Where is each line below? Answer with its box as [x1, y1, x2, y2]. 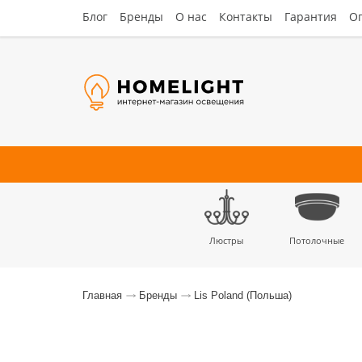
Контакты [219, 9, 272, 24]
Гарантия [284, 9, 337, 24]
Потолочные [289, 234, 344, 246]
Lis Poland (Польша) [194, 289, 292, 301]
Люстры [209, 234, 243, 246]
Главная [82, 289, 122, 301]
